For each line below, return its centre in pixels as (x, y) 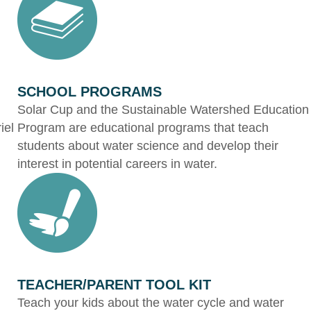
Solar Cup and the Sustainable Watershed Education (163, 109)
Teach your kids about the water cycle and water (151, 302)
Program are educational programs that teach (143, 127)
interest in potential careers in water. (118, 163)
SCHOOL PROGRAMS (90, 91)
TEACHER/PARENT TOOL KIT (115, 284)
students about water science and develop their (148, 145)
